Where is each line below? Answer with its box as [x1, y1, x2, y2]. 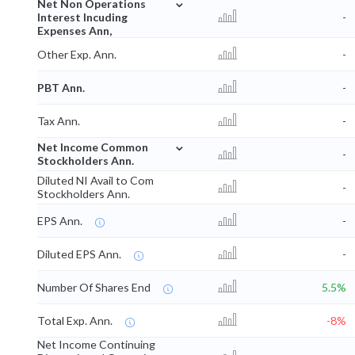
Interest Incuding [37, 10, 128, 24]
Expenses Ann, [37, 23, 112, 37]
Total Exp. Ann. [37, 313, 113, 327]
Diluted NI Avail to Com [37, 173, 154, 187]
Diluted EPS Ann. [37, 246, 121, 261]
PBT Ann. [37, 80, 85, 94]
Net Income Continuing [37, 337, 155, 351]
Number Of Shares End [37, 280, 151, 294]
